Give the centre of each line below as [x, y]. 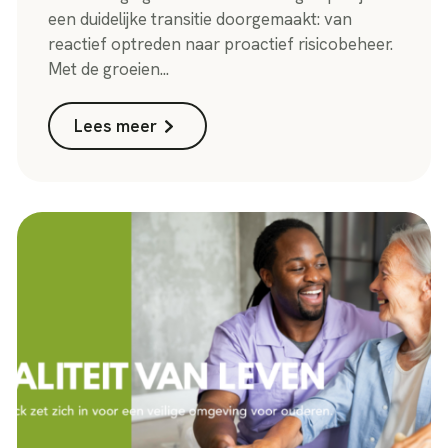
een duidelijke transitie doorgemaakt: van [200, 19]
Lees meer [116, 126]
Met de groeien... [109, 69]
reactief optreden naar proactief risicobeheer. [221, 44]
